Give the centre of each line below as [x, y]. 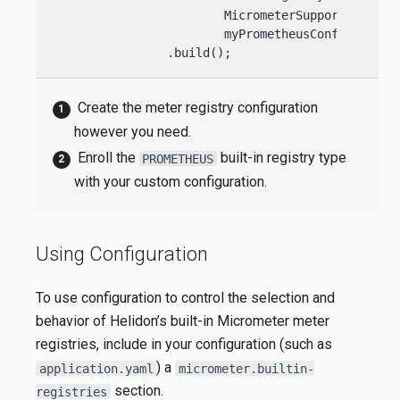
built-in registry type [281, 158]
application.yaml [96, 368]
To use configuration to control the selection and [185, 298]
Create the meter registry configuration [197, 108]
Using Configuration [122, 254]
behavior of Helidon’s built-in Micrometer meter [183, 321]
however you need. [133, 131]
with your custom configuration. [171, 181]
